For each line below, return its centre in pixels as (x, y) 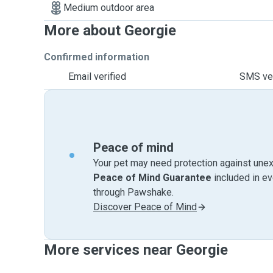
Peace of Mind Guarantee (152, 178)
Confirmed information (97, 57)
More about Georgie (110, 30)
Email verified (97, 76)
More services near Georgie (136, 250)
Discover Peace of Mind (145, 207)
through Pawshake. (133, 192)
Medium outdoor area (109, 8)
